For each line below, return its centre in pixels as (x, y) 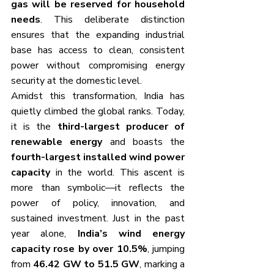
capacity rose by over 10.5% (79, 249)
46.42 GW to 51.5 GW (87, 264)
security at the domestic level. (76, 80)
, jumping (166, 249)
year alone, (44, 233)
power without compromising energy (98, 65)
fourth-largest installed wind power (98, 157)
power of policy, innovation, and (98, 203)
